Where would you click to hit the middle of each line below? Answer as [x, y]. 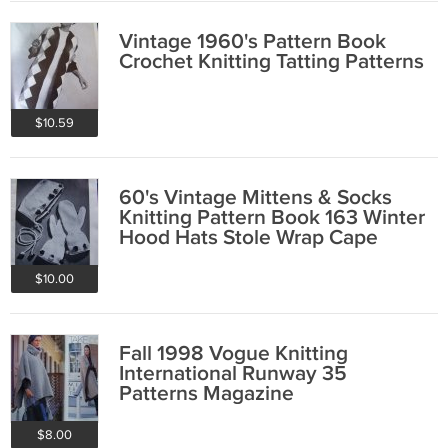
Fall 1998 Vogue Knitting [233, 353]
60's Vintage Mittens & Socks [255, 197]
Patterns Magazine [206, 393]
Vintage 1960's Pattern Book [252, 41]
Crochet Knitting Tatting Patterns [271, 61]
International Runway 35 [233, 373]
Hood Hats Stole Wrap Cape [248, 237]
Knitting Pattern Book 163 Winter [272, 217]
